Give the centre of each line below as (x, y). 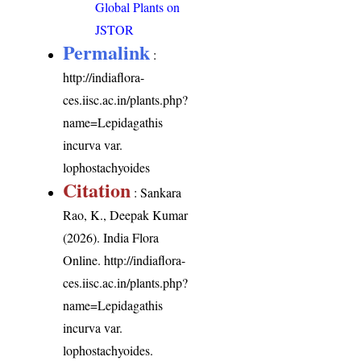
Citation (97, 189)
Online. (84, 259)
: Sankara (156, 192)
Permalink (107, 52)
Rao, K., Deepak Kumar (126, 214)
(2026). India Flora (111, 237)
